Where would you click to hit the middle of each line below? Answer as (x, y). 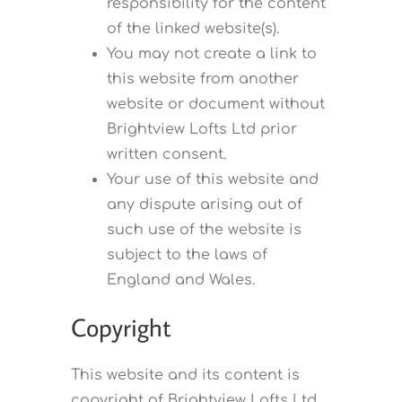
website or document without (215, 105)
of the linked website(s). (192, 29)
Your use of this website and (212, 180)
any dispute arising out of (204, 205)
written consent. (166, 155)
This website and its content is (185, 376)
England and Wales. (180, 280)
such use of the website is (204, 230)
